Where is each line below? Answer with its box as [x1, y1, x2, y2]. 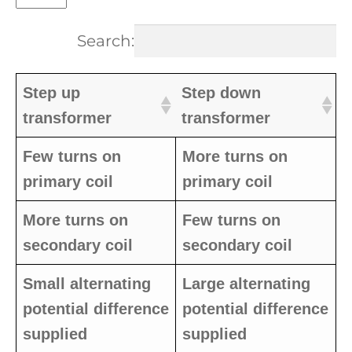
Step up [23, 83, 80, 101]
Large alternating [182, 274, 310, 292]
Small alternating [23, 274, 151, 292]
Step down [181, 83, 261, 101]
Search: [77, 31, 134, 50]
